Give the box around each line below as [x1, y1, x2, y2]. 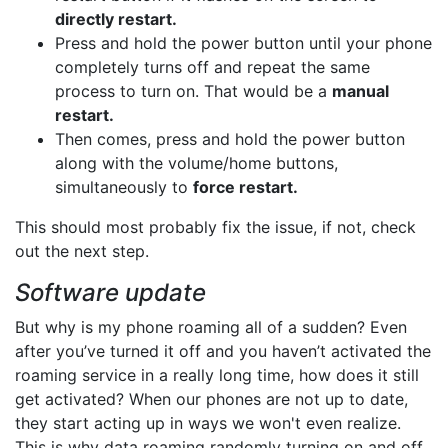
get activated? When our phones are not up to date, [15, 389, 408, 410]
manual [332, 81, 389, 102]
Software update [15, 278, 206, 308]
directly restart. [55, 9, 177, 30]
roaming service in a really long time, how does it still [15, 365, 419, 386]
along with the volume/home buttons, [55, 153, 338, 174]
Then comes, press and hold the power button [55, 129, 405, 150]
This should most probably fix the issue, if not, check [15, 217, 416, 238]
